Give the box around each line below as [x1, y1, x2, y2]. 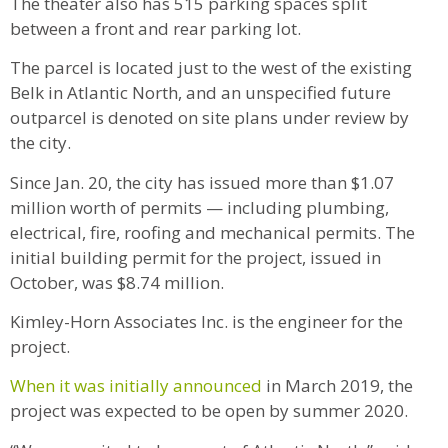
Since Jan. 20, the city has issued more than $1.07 [10, 170, 394, 194]
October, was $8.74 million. [10, 270, 228, 294]
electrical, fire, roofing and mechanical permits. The [10, 220, 415, 244]
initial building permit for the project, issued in [10, 245, 381, 269]
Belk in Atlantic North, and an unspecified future [10, 81, 391, 105]
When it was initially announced [10, 374, 262, 398]
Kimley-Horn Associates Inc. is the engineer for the [10, 309, 403, 333]
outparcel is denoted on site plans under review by [10, 106, 409, 130]
